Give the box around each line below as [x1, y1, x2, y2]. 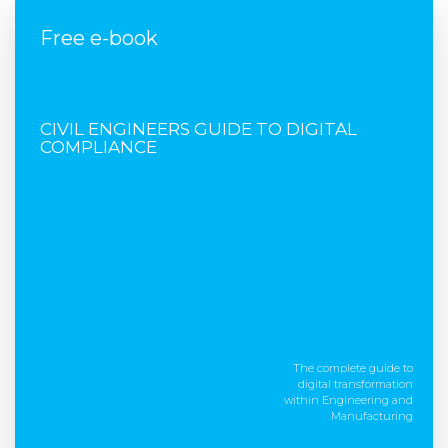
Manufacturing [331, 408, 413, 423]
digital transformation [298, 376, 413, 391]
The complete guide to [293, 360, 413, 375]
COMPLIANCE [40, 135, 157, 157]
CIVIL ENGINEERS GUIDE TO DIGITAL [40, 117, 357, 139]
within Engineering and [284, 392, 413, 407]
